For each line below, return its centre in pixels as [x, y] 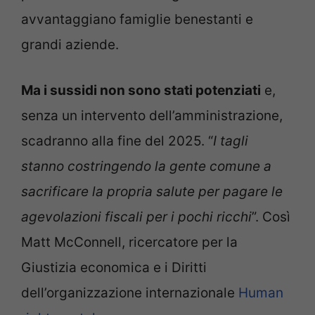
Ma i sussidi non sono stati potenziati [141, 90]
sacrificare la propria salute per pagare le [152, 191]
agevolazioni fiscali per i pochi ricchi [136, 217]
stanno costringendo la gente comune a [146, 166]
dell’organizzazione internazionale [130, 292]
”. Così [271, 217]
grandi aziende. [70, 45]
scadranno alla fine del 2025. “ [117, 141]
